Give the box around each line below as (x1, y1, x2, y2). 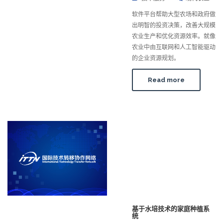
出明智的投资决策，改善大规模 (132, 22, 216, 29)
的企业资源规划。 (132, 55, 180, 62)
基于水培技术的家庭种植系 (132, 205, 210, 213)
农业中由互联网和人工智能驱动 (132, 44, 216, 51)
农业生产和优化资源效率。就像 (132, 33, 216, 40)
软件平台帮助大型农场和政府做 (132, 11, 216, 18)
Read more (148, 76, 185, 84)
